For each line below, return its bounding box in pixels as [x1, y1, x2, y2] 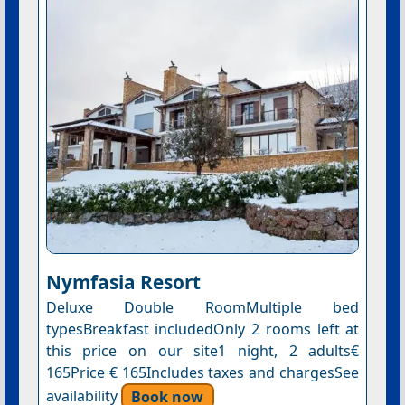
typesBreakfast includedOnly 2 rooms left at [45, 318, 360, 339]
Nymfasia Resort [45, 268, 201, 295]
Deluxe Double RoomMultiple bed [45, 297, 360, 317]
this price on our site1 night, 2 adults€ [45, 340, 360, 361]
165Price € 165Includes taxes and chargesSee [45, 362, 360, 382]
